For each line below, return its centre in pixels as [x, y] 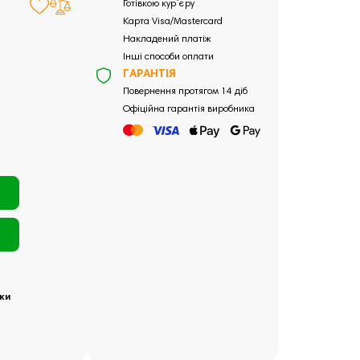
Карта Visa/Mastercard [172, 22]
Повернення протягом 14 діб [185, 92]
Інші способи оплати [168, 57]
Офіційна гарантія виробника [188, 109]
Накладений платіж [166, 39]
